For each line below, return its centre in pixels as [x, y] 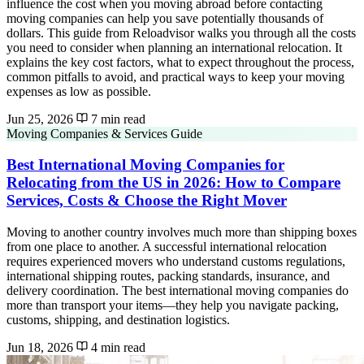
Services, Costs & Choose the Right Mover [147, 201]
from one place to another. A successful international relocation [167, 247]
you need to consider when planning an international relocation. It [174, 47]
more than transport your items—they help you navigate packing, [173, 305]
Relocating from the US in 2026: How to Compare [173, 183]
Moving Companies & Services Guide [104, 133]
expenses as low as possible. [79, 91]
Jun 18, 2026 [40, 348]
